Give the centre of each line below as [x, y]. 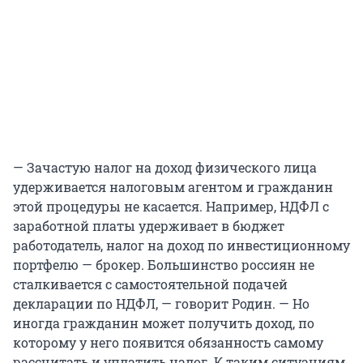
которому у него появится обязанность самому [168, 343]
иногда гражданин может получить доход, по [164, 323]
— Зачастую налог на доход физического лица [165, 168]
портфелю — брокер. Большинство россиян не [164, 265]
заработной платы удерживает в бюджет [149, 226]
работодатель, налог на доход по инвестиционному [181, 246]
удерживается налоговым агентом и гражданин [173, 187]
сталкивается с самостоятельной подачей [150, 284]
